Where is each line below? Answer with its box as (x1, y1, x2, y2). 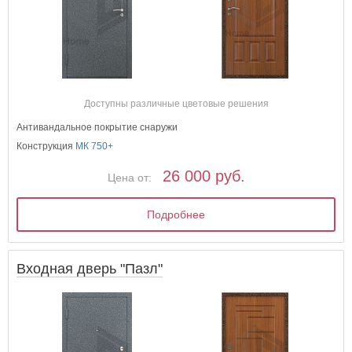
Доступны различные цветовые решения (83, 98, 269, 110)
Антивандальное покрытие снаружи (16, 122, 178, 134)
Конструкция (16, 141, 76, 152)
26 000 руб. (162, 167, 245, 185)
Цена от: (107, 171, 152, 185)
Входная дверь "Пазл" (16, 260, 163, 277)
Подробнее (147, 208, 206, 222)
